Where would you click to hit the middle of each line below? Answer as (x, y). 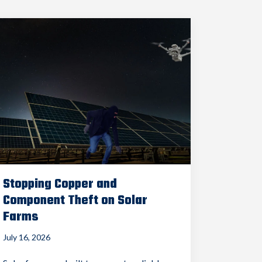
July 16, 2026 (27, 237)
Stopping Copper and (60, 184)
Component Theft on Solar (75, 200)
